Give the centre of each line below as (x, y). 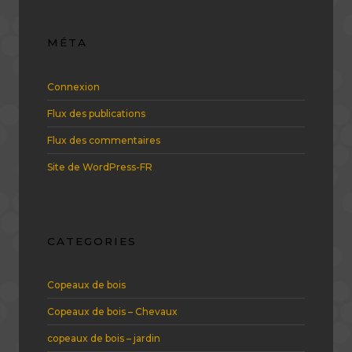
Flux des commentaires (104, 140)
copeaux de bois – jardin (104, 339)
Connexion (73, 86)
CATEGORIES (92, 241)
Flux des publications (96, 113)
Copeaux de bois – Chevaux (112, 312)
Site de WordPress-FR (100, 167)
